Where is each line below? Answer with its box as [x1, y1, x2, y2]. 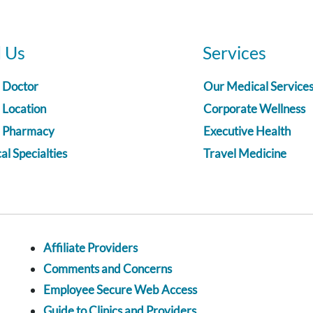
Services [203, 42, 266, 64]
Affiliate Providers [43, 240, 138, 256]
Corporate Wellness [203, 101, 305, 117]
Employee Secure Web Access [43, 282, 197, 298]
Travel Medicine [203, 146, 286, 161]
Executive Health [203, 124, 291, 139]
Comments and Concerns [43, 261, 172, 277]
